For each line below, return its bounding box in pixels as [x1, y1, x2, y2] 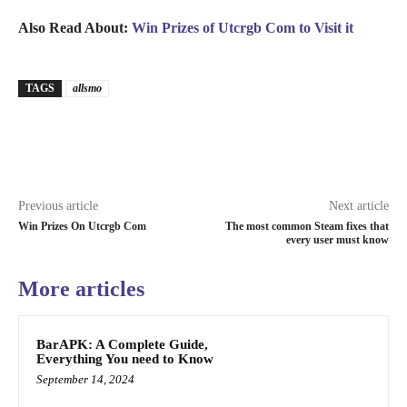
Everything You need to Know [36, 351, 213, 366]
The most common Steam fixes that [224, 219, 389, 233]
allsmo [73, 81, 102, 94]
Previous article [18, 198, 98, 213]
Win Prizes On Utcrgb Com [18, 219, 146, 233]
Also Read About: [18, 19, 132, 35]
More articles [18, 276, 144, 301]
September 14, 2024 [36, 372, 134, 386]
